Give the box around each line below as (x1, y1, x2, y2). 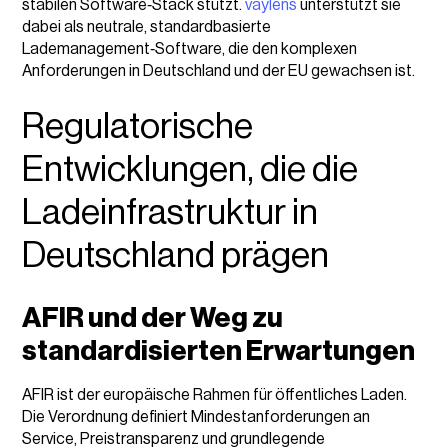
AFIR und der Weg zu (22, 303, 284, 332)
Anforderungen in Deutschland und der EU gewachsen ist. (22, 62, 416, 79)
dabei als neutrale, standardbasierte (22, 18, 272, 35)
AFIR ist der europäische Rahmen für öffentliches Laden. (22, 386, 408, 403)
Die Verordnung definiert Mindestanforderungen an (22, 408, 371, 425)
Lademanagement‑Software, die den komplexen (22, 40, 358, 57)
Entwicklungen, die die (22, 151, 359, 188)
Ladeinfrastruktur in (22, 194, 319, 231)
